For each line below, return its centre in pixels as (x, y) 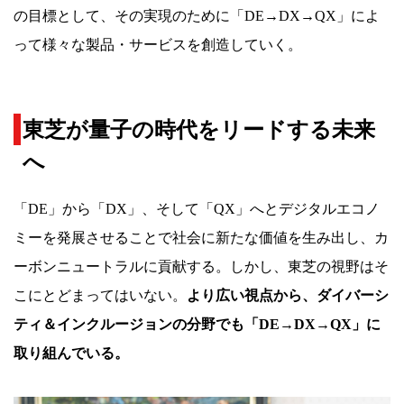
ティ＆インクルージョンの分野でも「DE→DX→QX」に (197, 325)
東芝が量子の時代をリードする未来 (199, 130)
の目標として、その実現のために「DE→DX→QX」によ (197, 16)
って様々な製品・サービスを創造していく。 (158, 45)
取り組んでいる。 (71, 353)
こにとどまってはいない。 (100, 296)
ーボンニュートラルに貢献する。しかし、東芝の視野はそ (201, 267)
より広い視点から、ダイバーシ (288, 296)
